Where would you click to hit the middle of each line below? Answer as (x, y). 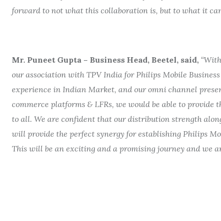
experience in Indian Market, (65, 89)
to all (21, 119)
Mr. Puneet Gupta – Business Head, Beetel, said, (105, 60)
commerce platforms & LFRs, (64, 104)
